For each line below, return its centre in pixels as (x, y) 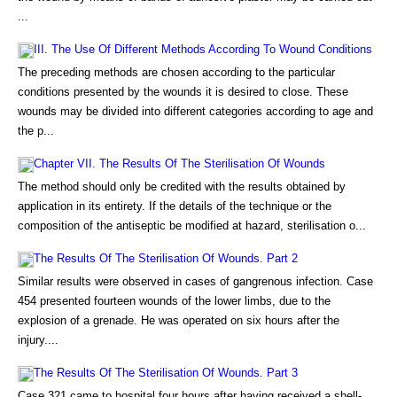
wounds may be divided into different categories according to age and (195, 111)
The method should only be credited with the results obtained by (182, 187)
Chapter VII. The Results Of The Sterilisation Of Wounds (179, 163)
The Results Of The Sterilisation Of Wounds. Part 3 (166, 373)
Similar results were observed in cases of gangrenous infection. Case (195, 281)
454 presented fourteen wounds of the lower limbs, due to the (174, 301)
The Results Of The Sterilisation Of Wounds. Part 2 (166, 258)
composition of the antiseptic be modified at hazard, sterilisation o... (192, 226)
